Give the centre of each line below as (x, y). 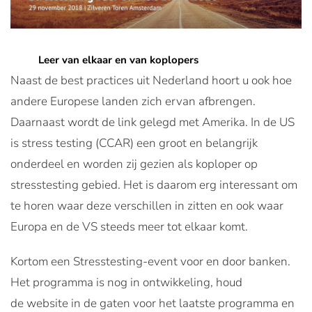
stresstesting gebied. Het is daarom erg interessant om (154, 185)
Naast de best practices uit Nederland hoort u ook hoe (151, 81)
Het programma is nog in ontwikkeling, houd (126, 283)
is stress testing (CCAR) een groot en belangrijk (134, 143)
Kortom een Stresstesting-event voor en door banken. (150, 262)
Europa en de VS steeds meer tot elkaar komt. (129, 227)
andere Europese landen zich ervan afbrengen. (133, 102)
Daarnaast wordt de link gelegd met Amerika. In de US (153, 123)
